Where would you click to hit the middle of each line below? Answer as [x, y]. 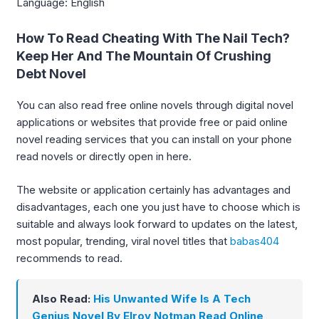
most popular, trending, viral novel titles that [123, 241]
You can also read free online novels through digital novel [155, 105]
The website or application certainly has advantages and [153, 189]
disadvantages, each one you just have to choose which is [158, 206]
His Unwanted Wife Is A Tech [172, 299]
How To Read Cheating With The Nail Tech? [153, 38]
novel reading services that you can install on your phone [154, 140]
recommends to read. [69, 258]
